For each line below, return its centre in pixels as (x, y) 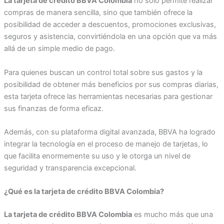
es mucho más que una (172, 215)
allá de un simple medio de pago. (59, 49)
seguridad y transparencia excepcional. (70, 168)
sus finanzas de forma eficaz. (54, 108)
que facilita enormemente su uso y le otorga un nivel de (97, 156)
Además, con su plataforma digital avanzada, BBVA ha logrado (109, 132)
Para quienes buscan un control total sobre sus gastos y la (103, 72)
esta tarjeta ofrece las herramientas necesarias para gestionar (108, 96)
